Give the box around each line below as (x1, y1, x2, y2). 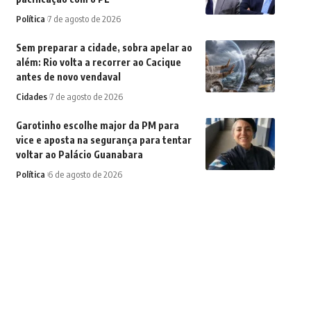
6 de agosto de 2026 (47, 169, 122, 180)
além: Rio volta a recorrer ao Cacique (15, 56, 181, 69)
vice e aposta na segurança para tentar (15, 134, 192, 146)
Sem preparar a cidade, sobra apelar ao (15, 42, 192, 54)
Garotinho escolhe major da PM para (15, 119, 179, 132)
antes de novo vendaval (15, 71, 121, 83)
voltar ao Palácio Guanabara (15, 149, 143, 161)
